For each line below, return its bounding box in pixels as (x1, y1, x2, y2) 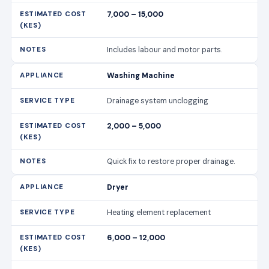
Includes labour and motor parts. (107, 44, 223, 55)
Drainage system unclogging (107, 95, 209, 106)
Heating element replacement (107, 207, 211, 217)
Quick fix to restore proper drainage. (107, 156, 235, 166)
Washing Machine (107, 70, 175, 80)
